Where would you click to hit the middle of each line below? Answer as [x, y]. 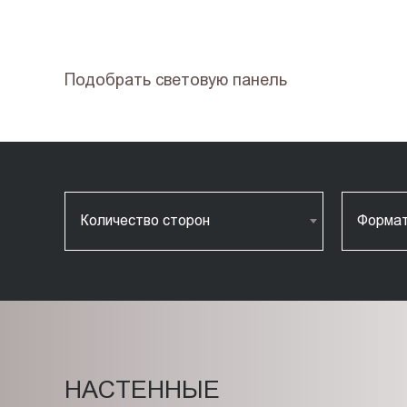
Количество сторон [144, 221]
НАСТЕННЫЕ [142, 389]
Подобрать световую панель [175, 79]
